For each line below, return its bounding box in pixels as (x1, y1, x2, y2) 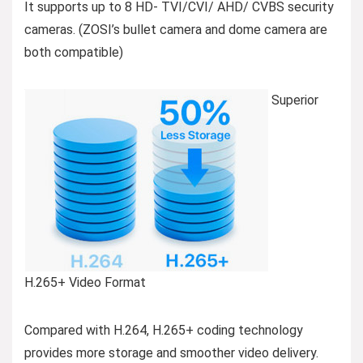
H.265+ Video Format (24, 275, 146, 291)
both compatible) (24, 45, 123, 61)
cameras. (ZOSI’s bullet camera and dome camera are (24, 22, 327, 38)
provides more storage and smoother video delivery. (24, 345, 318, 361)
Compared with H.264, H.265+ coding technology (24, 322, 303, 339)
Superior (268, 92, 318, 109)
